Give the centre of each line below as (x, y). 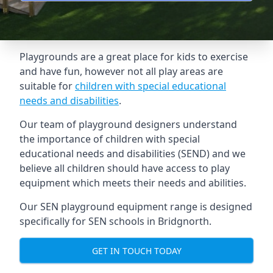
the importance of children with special (110, 139)
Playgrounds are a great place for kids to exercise (134, 57)
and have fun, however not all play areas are (121, 71)
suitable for (47, 86)
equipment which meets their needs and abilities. (133, 183)
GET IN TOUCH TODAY (136, 250)
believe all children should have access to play (125, 168)
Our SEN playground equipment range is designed (136, 207)
